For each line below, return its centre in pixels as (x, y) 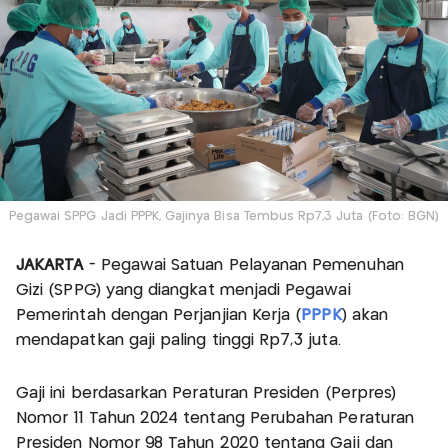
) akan (364, 315)
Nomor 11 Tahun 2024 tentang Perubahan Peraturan (215, 418)
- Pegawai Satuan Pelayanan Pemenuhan (246, 265)
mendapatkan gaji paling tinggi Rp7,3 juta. (178, 340)
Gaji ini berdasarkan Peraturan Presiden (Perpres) (206, 393)
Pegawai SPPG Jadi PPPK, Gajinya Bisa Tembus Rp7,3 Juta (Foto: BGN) (224, 216)
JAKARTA (52, 265)
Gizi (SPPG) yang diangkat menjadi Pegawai (183, 290)
